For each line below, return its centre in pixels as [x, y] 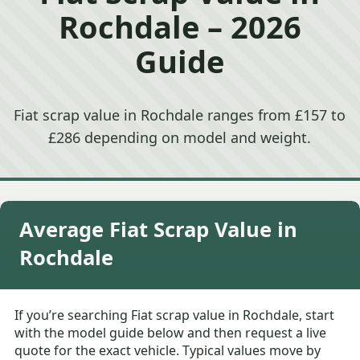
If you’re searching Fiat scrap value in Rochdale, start [175, 315]
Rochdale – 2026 [180, 26]
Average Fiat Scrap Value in [158, 230]
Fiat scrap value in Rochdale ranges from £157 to [180, 115]
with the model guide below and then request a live [171, 333]
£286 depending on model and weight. [180, 138]
